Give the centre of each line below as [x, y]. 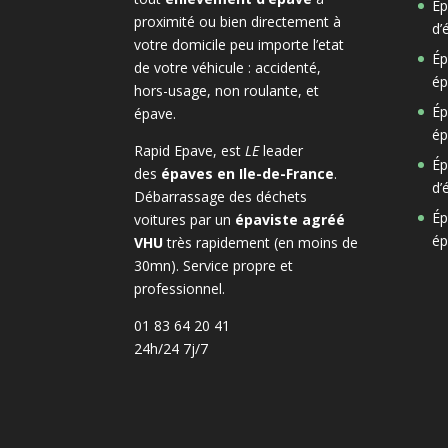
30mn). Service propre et [214, 265]
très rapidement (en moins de [261, 242]
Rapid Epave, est [190, 150]
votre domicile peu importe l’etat [239, 44]
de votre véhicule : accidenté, [228, 67]
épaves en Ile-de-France [248, 173]
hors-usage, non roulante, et [227, 90]
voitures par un [185, 219]
